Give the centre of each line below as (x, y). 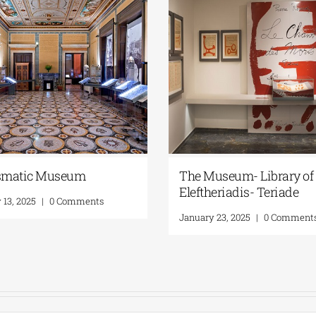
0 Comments (76, 201)
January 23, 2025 (215, 218)
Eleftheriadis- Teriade (239, 192)
